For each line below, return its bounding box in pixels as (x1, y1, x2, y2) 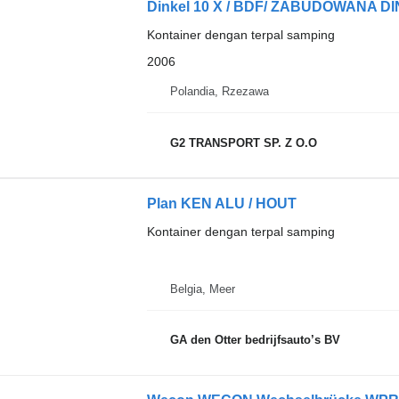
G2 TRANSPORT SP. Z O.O (169, 135, 317, 150)
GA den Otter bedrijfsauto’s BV (169, 333, 340, 346)
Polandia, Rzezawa (169, 85, 269, 98)
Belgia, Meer (169, 281, 235, 296)
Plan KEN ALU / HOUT (146, 196, 297, 211)
